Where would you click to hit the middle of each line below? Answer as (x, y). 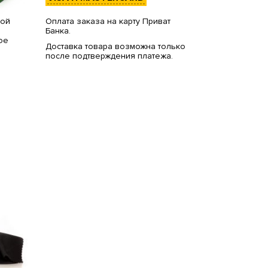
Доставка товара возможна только (115, 47)
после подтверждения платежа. (109, 56)
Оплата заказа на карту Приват (108, 22)
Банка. (58, 31)
